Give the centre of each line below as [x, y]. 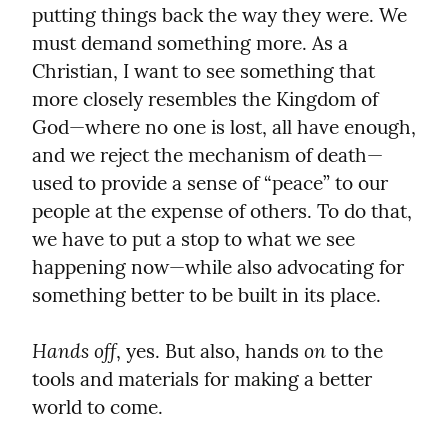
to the [354, 350]
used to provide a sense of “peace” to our [210, 182]
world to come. [97, 406]
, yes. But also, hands [210, 350]
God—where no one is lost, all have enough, [224, 126]
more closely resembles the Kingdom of [205, 98]
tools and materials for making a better [202, 378]
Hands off [74, 350]
